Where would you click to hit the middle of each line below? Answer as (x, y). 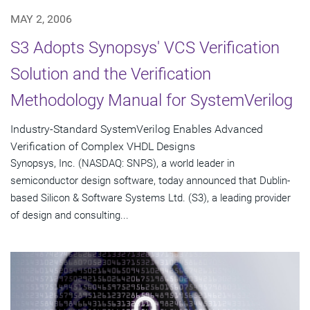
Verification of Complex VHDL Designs (103, 146)
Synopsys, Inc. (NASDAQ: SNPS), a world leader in (122, 163)
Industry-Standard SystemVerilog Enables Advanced (137, 129)
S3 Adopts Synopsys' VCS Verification (145, 47)
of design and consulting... (70, 215)
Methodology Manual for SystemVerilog (152, 100)
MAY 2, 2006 (41, 19)
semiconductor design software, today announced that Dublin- (150, 180)
